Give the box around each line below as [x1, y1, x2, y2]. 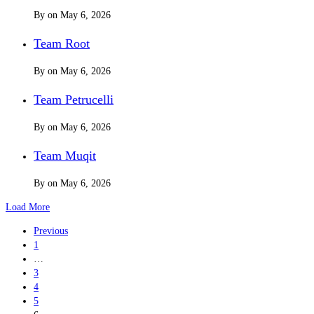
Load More [6, 201, 50, 212]
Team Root [34, 36, 90, 50]
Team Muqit [34, 148, 96, 163]
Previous [34, 225, 68, 236]
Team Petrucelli [34, 92, 114, 107]
